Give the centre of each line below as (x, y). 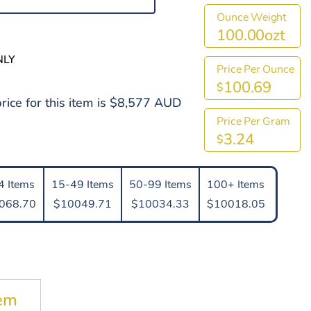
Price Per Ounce (255, 69)
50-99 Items (160, 185)
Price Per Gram (253, 121)
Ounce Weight (252, 17)
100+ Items (236, 185)
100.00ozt (251, 35)
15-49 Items (82, 185)
